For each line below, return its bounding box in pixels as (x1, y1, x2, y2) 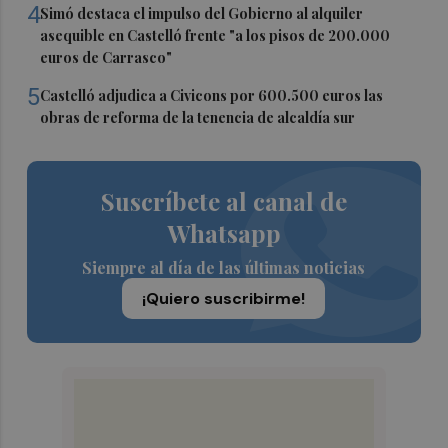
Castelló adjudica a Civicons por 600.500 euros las (40, 85, 384, 105)
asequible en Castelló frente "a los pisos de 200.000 (40, 25, 391, 45)
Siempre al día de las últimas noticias (82, 256, 366, 278)
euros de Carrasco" (40, 47, 173, 67)
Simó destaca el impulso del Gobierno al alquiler (40, 3, 364, 23)
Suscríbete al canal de (100, 184, 347, 217)
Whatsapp (166, 216, 281, 249)
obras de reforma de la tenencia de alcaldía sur (40, 107, 356, 127)
